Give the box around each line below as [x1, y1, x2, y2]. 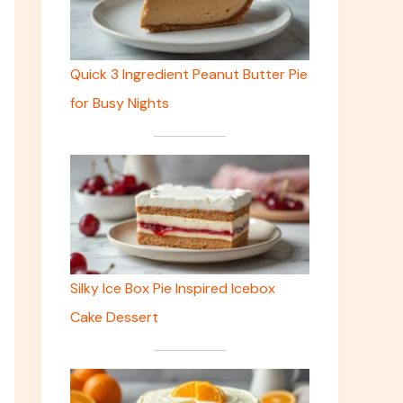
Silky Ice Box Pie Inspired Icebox [70, 278, 275, 298]
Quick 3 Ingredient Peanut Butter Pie [70, 64, 308, 84]
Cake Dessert [70, 307, 158, 327]
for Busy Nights [70, 93, 169, 112]
